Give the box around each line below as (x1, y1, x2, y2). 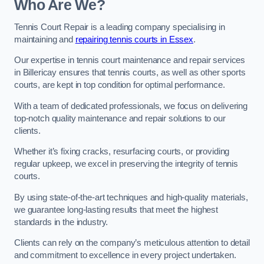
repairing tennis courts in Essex (75, 34, 194, 44)
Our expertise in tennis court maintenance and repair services (14, 55, 246, 65)
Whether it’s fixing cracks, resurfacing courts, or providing (14, 147, 230, 157)
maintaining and (14, 34, 75, 44)
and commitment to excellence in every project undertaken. (14, 250, 236, 260)
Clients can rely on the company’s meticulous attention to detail (14, 238, 250, 248)
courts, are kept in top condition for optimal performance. (14, 80, 225, 90)
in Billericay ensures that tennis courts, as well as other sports (14, 68, 246, 78)
